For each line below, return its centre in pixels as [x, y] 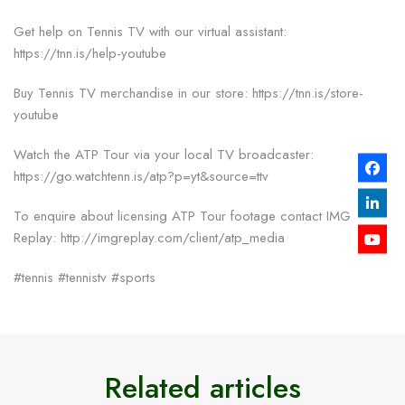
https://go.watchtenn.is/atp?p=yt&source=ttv [141, 176]
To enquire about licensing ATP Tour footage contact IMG [182, 216]
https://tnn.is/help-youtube [90, 53]
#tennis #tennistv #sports [85, 277]
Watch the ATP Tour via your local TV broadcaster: [164, 154]
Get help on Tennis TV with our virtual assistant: [150, 31]
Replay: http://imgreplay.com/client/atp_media [149, 237]
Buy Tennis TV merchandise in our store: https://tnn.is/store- [188, 93]
